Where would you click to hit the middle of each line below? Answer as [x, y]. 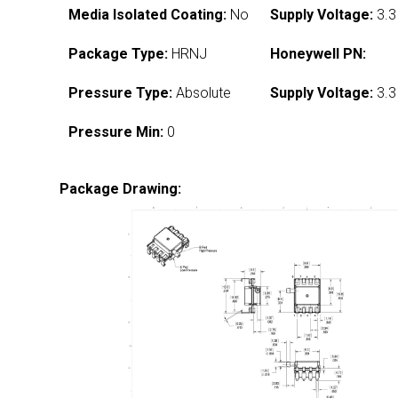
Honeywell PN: [318, 54]
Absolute [202, 93]
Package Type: [119, 54]
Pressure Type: [121, 93]
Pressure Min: [116, 132]
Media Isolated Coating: [148, 15]
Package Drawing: [121, 189]
